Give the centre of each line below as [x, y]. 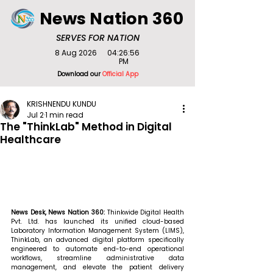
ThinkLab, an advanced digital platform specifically [97, 240]
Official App [120, 74]
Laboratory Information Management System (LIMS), [97, 231]
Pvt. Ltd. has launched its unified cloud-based [97, 222]
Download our [80, 74]
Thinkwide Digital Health [146, 213]
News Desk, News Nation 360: [59, 213]
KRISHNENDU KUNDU [62, 104]
